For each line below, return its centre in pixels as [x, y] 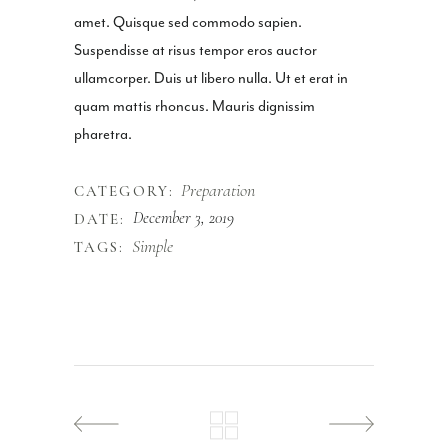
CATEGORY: [124, 191]
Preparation [217, 190]
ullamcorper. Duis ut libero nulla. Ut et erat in [211, 79]
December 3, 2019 [183, 218]
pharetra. [103, 135]
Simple [152, 246]
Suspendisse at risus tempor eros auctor [195, 51]
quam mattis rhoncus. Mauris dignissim [194, 107]
